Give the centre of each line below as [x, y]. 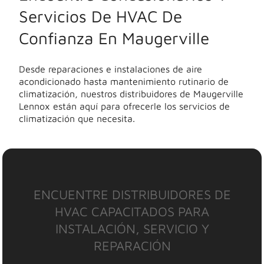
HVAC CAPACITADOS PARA [132, 211]
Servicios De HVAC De [100, 16]
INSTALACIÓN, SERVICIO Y [132, 228]
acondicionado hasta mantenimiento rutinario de [124, 81]
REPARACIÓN [132, 245]
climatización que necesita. [77, 118]
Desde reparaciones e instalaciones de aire [110, 69]
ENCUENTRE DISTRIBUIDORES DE [132, 194]
